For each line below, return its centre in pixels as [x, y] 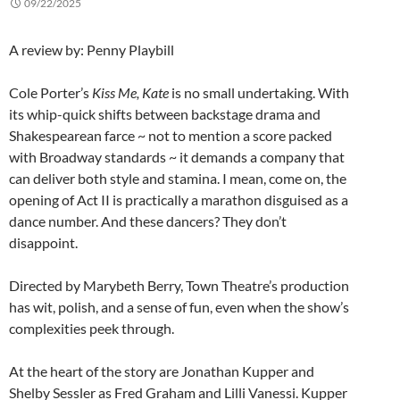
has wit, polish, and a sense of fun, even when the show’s [179, 307]
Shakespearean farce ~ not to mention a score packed [171, 136]
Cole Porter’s [50, 93]
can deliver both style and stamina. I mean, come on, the [178, 179]
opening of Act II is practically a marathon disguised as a [179, 200]
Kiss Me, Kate [130, 93]
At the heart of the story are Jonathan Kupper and [162, 371]
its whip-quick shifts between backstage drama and [165, 114]
